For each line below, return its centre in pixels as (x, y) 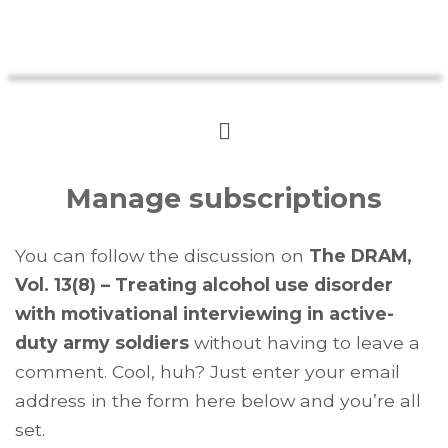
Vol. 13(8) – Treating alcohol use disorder (204, 284)
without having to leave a (304, 342)
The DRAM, (360, 255)
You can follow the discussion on (162, 255)
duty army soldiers (102, 342)
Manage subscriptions (224, 198)
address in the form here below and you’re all (218, 400)
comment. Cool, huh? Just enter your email (207, 371)
